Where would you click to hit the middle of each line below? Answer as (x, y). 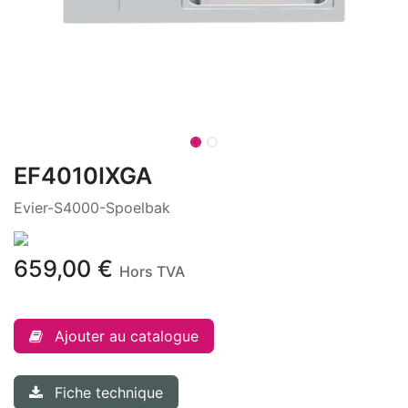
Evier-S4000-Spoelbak (92, 208)
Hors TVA (152, 271)
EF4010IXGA (83, 176)
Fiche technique (109, 393)
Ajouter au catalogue (127, 336)
